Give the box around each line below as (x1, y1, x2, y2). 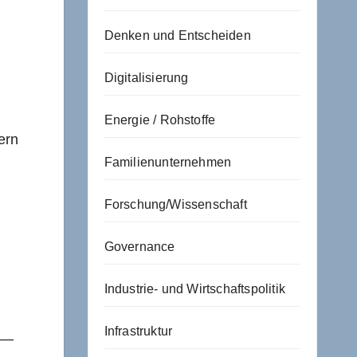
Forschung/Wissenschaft (104, 198, 247, 211)
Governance (104, 240, 175, 253)
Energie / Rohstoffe (104, 113, 216, 127)
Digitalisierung (104, 71, 189, 84)
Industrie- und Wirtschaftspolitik (104, 282, 286, 296)
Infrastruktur (104, 324, 173, 338)
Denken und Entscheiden (104, 29, 251, 42)
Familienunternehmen (104, 155, 232, 169)
